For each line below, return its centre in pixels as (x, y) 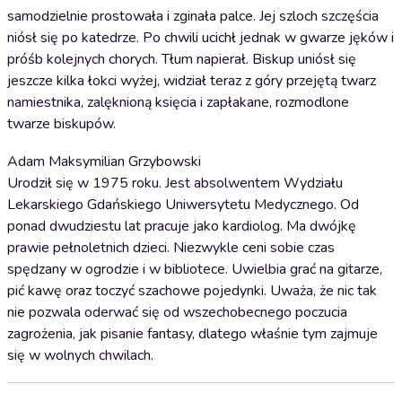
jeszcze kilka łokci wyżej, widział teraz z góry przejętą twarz (192, 81)
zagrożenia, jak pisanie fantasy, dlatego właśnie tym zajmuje (192, 334)
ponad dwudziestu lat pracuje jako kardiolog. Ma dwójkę (182, 226)
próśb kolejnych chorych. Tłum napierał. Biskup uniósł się (182, 59)
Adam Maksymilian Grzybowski (104, 162)
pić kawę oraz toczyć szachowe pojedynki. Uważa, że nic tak (192, 291)
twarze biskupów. (61, 124)
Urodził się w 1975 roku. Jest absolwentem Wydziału (175, 183)
